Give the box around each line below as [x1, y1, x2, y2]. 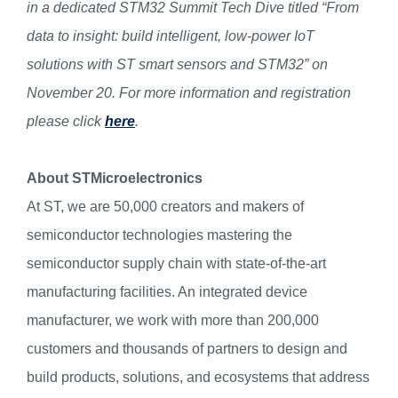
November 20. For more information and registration [27, 84, 351, 100]
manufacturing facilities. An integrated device [27, 283, 307, 299]
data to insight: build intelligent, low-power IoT [27, 28, 314, 44]
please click [27, 113, 105, 129]
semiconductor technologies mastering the [27, 227, 292, 243]
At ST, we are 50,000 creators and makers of [27, 198, 304, 214]
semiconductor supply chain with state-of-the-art [27, 255, 326, 271]
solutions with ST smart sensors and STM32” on [27, 56, 328, 72]
